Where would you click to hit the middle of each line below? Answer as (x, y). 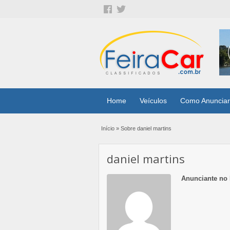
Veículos (153, 101)
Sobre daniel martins (146, 128)
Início (108, 128)
